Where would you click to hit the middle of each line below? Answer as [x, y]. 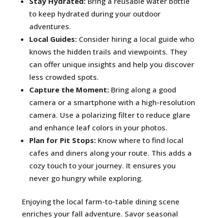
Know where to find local [139, 140]
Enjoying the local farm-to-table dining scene [100, 201]
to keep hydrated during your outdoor [95, 13]
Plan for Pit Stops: [62, 140]
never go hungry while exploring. [86, 178]
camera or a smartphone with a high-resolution [112, 102]
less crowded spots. [64, 77]
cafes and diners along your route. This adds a [110, 153]
